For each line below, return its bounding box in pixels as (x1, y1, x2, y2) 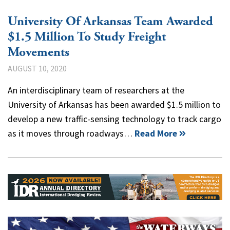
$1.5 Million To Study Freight (8, 28, 166, 45)
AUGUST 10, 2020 (8, 63, 67, 73)
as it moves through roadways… (8, 127, 135, 139)
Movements (8, 44, 69, 61)
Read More (135, 127, 177, 139)
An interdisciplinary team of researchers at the (8, 84, 184, 96)
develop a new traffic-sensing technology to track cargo (8, 113, 221, 125)
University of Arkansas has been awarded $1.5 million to (8, 99, 221, 110)
